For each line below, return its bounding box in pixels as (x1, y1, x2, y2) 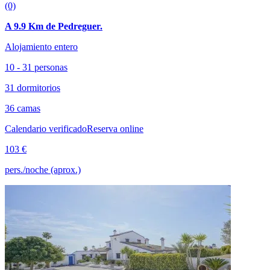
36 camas (5, 102, 40, 113)
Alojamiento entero (5, 41, 78, 52)
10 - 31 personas (5, 61, 67, 72)
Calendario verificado (5, 123, 87, 134)
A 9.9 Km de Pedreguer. (5, 20, 102, 31)
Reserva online (87, 123, 143, 134)
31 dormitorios (5, 82, 60, 93)
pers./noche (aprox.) (5, 164, 81, 175)
